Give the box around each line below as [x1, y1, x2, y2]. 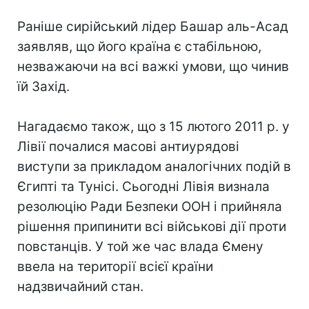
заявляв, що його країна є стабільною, [17, 39, 261, 54]
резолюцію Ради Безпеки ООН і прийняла [17, 199, 282, 215]
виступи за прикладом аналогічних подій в [17, 159, 291, 175]
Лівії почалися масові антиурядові [17, 139, 239, 154]
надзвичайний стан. [17, 279, 143, 295]
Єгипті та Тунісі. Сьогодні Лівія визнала [17, 179, 270, 195]
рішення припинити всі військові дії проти [17, 219, 286, 235]
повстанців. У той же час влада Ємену [17, 239, 263, 255]
